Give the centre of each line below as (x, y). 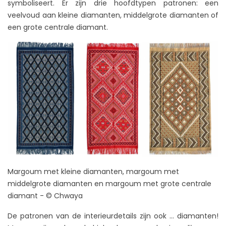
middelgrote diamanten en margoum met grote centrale (109, 183)
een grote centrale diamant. (58, 27)
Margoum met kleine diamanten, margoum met (93, 171)
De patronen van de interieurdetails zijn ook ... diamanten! (113, 216)
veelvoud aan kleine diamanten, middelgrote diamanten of (113, 15)
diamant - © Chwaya (45, 195)
